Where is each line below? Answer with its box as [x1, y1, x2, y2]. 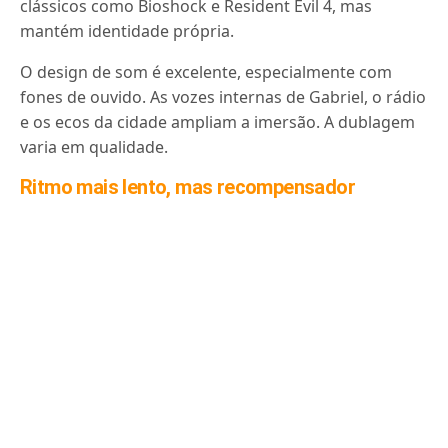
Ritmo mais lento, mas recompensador [20, 175, 355, 199]
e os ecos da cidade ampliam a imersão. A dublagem [20, 111, 416, 133]
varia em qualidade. [20, 136, 169, 158]
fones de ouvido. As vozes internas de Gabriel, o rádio [20, 86, 427, 108]
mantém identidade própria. [20, 20, 235, 42]
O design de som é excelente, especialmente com [20, 61, 393, 83]
